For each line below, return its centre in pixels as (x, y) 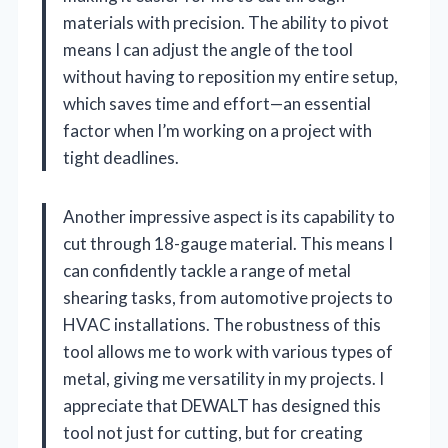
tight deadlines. (121, 157)
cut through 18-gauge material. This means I (228, 243)
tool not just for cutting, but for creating (213, 432)
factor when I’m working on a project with (217, 130)
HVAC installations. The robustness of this (222, 324)
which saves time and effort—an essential (217, 103)
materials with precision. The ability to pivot (226, 22)
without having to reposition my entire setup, (230, 76)
